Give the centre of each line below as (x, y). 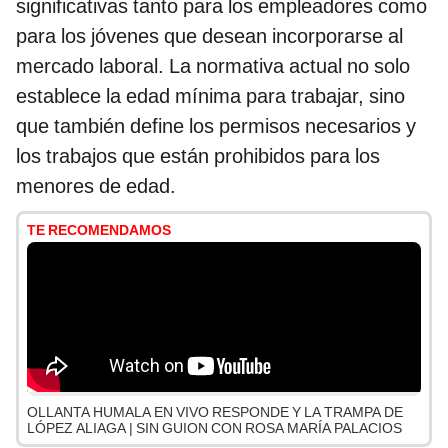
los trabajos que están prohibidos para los (198, 156)
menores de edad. (96, 186)
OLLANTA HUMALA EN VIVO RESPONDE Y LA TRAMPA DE (215, 412)
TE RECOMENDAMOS (99, 230)
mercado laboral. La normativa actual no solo (213, 66)
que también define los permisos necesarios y (216, 126)
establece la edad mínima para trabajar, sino (210, 96)
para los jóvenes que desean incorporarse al (209, 36)
